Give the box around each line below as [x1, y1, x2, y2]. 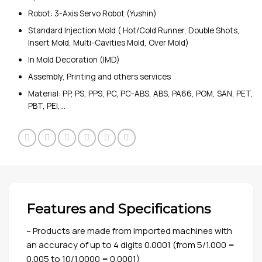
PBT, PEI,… [27, 101, 65, 112]
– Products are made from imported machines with [26, 224, 232, 237]
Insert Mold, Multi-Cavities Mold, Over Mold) [27, 37, 189, 49]
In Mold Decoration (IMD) [27, 54, 120, 65]
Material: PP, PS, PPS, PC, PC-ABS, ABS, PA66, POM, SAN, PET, [27, 88, 253, 99]
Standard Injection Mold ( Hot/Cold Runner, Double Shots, [27, 25, 240, 36]
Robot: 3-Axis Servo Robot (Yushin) [27, 8, 157, 19]
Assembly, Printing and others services [27, 71, 171, 82]
